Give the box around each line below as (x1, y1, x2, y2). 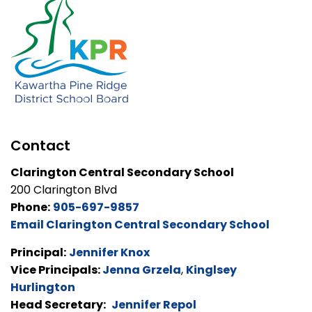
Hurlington (10, 279, 75, 296)
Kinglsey (186, 262, 237, 279)
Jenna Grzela (102, 262, 181, 279)
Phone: (10, 199, 50, 216)
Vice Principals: (10, 262, 102, 279)
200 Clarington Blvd (10, 182, 117, 198)
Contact (10, 136, 70, 156)
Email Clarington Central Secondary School (10, 217, 270, 233)
